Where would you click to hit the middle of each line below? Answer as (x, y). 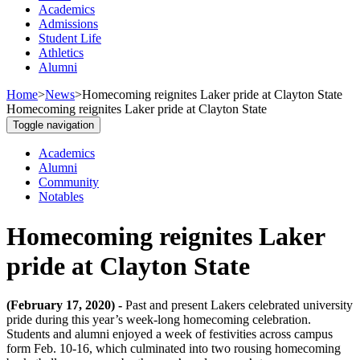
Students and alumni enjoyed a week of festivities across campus (170, 334)
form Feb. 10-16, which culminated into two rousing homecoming (174, 349)
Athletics (61, 53)
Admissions (68, 24)
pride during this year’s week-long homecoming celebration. (159, 320)
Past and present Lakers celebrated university (239, 305)
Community (69, 182)
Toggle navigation (53, 125)
